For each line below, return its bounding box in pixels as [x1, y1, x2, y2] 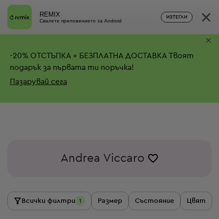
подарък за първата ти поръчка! [10, 63, 134, 71]
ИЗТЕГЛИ [166, 15, 187, 20]
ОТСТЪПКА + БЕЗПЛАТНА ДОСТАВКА [28, 51, 167, 60]
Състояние [135, 197, 174, 204]
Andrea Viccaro [60, 153, 145, 164]
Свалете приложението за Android [40, 18, 122, 23]
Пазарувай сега [10, 77, 67, 86]
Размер [98, 197, 122, 204]
